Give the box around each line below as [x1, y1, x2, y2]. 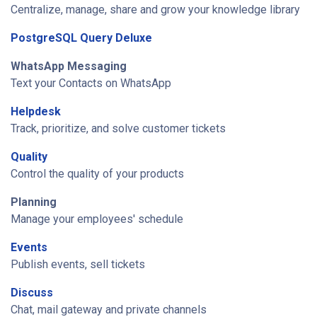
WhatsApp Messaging [11, 59, 127, 73]
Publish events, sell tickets [11, 258, 145, 271]
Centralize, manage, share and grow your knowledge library [11, 3, 300, 16]
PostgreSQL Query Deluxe [11, 31, 152, 45]
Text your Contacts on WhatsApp [11, 76, 171, 90]
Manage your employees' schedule [11, 212, 183, 226]
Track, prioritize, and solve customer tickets [11, 122, 226, 135]
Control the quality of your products [11, 167, 184, 180]
